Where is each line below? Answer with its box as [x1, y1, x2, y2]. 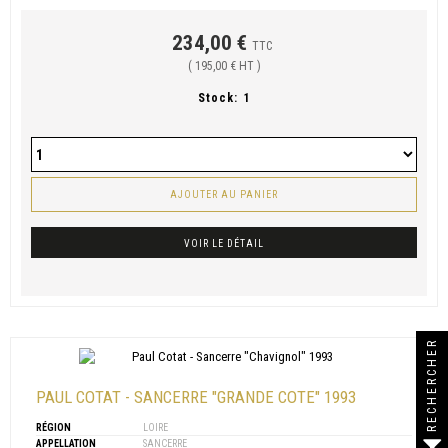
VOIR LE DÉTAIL [184, 238, 264, 250]
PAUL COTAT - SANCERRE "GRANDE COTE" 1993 [36, 387, 356, 408]
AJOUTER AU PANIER [170, 189, 278, 201]
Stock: [197, 91, 238, 106]
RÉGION [36, 422, 71, 434]
